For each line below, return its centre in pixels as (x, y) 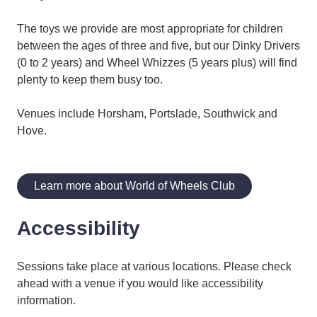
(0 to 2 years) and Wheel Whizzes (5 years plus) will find (157, 63)
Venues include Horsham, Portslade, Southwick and (147, 114)
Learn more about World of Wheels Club (134, 186)
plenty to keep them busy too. (90, 80)
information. (46, 301)
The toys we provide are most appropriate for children (150, 29)
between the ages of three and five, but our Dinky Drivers (158, 46)
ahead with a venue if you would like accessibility (140, 284)
